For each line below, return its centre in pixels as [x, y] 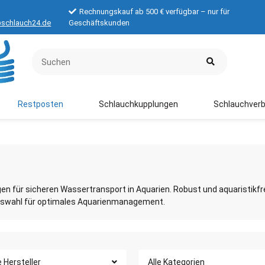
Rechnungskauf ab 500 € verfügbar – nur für [155, 12]
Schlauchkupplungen [138, 104]
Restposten [41, 104]
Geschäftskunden [99, 23]
